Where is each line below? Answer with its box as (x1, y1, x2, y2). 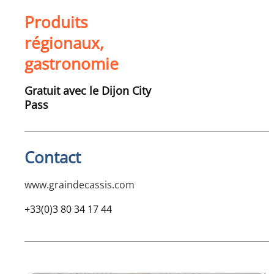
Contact (24, 146, 81, 169)
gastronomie (24, 53, 119, 75)
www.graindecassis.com (24, 178, 135, 192)
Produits (24, 11, 87, 34)
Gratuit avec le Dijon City (24, 83, 151, 98)
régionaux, (24, 32, 104, 54)
